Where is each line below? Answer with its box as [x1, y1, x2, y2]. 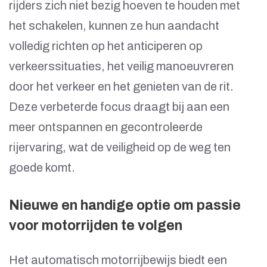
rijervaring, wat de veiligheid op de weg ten [9, 141, 231, 154]
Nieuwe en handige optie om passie [9, 198, 241, 213]
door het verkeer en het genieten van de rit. [9, 80, 234, 94]
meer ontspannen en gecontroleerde [9, 120, 203, 134]
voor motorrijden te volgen [9, 218, 182, 234]
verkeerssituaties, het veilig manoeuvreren [9, 60, 234, 73]
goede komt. [9, 161, 75, 175]
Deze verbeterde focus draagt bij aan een [9, 100, 229, 114]
